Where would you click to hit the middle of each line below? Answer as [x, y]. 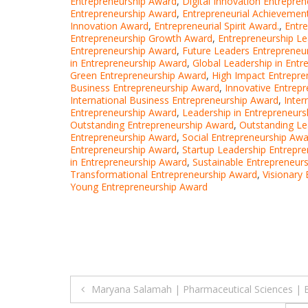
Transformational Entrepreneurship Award [164, 175]
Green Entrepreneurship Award [138, 76]
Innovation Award [109, 26]
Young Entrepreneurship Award [139, 187]
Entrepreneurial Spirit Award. [217, 26]
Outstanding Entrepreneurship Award [152, 125]
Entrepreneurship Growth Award [141, 38]
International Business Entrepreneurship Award [174, 100]
